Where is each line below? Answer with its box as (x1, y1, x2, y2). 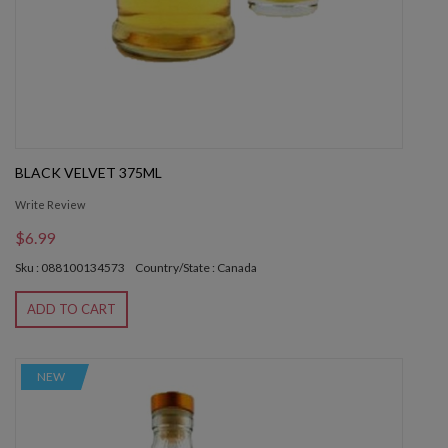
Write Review (15, 198, 85, 212)
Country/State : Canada (135, 260, 257, 276)
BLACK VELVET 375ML (15, 164, 162, 182)
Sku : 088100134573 (15, 260, 125, 276)
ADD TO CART (27, 301, 116, 318)
